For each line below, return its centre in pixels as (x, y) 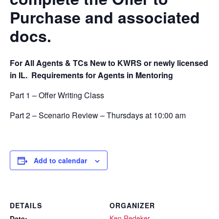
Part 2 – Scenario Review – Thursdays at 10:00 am (98, 115)
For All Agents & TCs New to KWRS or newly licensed (109, 63)
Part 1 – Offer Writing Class (57, 95)
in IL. (21, 75)
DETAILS (26, 206)
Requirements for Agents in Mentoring (103, 75)
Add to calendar (60, 161)
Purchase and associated (105, 17)
